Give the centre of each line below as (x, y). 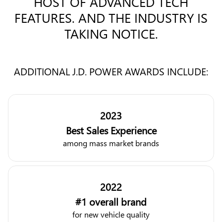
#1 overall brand (111, 201)
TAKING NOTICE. (111, 33)
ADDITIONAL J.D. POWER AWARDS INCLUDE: (111, 71)
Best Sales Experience (111, 130)
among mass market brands (111, 143)
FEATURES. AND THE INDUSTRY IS (111, 18)
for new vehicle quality (111, 215)
